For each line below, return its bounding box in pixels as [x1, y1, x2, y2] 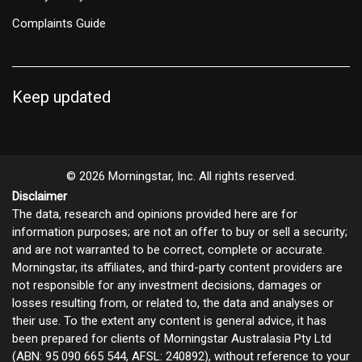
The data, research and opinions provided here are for [12, 207, 297, 222]
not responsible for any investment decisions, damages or [12, 278, 322, 293]
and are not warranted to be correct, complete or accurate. [12, 242, 325, 258]
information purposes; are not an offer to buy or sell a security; [12, 225, 347, 240]
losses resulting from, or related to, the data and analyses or [12, 296, 334, 311]
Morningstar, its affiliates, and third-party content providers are [12, 260, 343, 276]
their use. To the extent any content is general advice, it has [12, 314, 326, 329]
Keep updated [12, 87, 111, 107]
